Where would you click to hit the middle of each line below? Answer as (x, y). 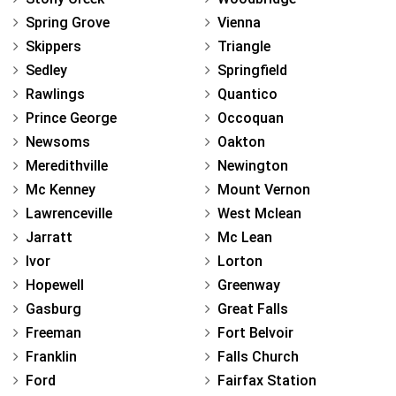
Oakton (241, 142)
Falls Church (258, 357)
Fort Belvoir (255, 333)
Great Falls (253, 309)
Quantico (247, 95)
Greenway (249, 286)
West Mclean (259, 214)
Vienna (239, 23)
